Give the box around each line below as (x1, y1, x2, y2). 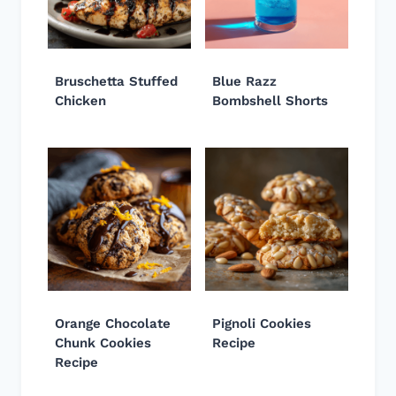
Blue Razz (212, 72, 277, 89)
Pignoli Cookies (212, 315, 311, 331)
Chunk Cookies (55, 334, 151, 351)
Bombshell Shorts (212, 92, 328, 109)
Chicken (55, 92, 106, 109)
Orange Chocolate (55, 315, 171, 331)
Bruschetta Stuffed (55, 72, 178, 89)
